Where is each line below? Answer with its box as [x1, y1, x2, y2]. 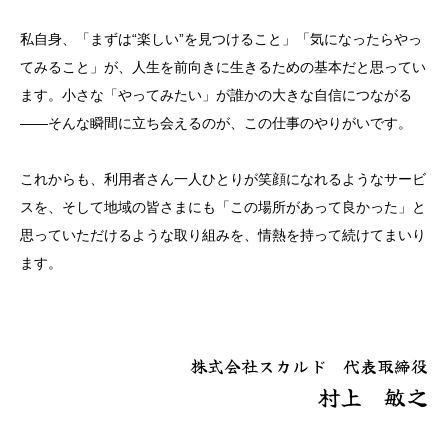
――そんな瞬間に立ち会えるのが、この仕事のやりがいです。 [20, 115, 412, 132]
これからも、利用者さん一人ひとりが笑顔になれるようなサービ [20, 171, 426, 188]
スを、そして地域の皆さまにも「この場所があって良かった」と [20, 199, 426, 216]
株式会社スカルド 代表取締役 [190, 354, 428, 379]
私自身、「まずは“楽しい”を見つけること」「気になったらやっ [20, 31, 422, 48]
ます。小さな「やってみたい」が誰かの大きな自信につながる [20, 87, 412, 104]
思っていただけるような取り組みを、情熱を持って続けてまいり [20, 227, 426, 244]
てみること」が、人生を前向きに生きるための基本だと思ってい [20, 59, 426, 76]
